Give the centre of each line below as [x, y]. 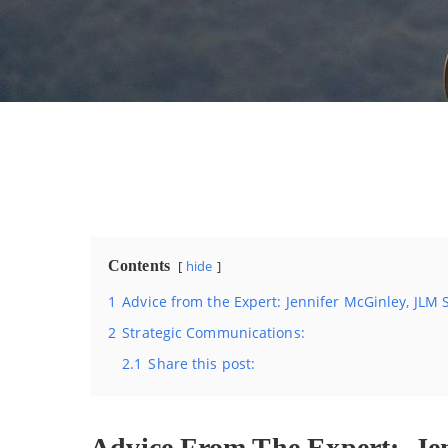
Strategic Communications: [213, 332]
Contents [139, 265]
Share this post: [202, 363]
